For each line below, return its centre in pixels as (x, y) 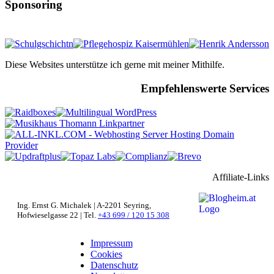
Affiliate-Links (241, 177)
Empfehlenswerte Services (205, 88)
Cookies (106, 254)
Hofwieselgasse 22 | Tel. (57, 215)
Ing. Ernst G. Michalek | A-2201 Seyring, (84, 205)
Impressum (111, 243)
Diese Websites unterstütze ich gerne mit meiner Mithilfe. (115, 65)
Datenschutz (114, 265)
